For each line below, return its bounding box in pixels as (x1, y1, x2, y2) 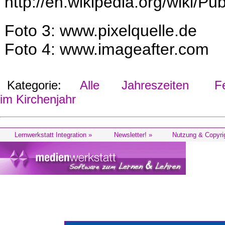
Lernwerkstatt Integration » (15, 131, 92, 139)
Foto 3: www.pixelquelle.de (5, 22, 197, 40)
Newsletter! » (114, 131, 152, 139)
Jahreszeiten (115, 78, 189, 92)
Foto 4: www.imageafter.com (5, 40, 209, 58)
